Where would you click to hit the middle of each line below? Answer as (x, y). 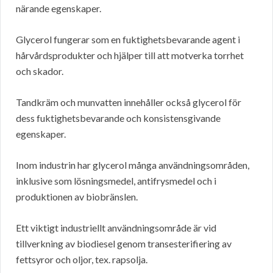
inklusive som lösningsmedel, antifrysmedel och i (116, 181)
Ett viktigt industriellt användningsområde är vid (116, 228)
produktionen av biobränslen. (77, 197)
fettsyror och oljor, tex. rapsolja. (82, 260)
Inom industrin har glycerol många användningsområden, (133, 165)
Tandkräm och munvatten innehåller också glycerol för (129, 102)
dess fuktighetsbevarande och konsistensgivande (118, 118)
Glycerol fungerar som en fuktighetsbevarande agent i (128, 40)
